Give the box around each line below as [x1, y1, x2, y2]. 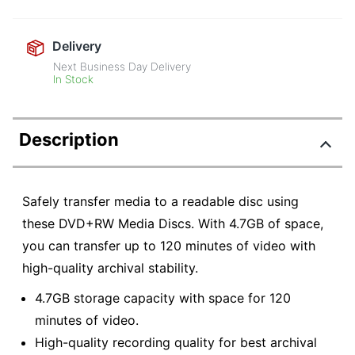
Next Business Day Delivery [53, 60, 192, 74]
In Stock [53, 73, 94, 86]
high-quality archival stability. [22, 260, 198, 277]
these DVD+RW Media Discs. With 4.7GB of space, [22, 216, 323, 232]
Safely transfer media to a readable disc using [22, 193, 299, 210]
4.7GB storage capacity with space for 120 [35, 289, 291, 306]
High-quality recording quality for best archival [35, 334, 317, 350]
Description [19, 129, 119, 151]
